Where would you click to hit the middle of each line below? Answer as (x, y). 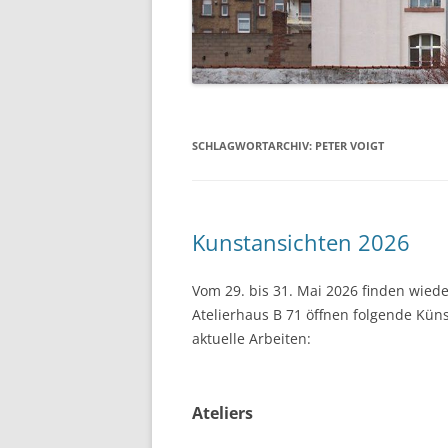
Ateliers (222, 412)
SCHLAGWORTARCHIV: (253, 145)
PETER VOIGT (349, 145)
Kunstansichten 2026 (301, 241)
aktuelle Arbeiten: (251, 338)
